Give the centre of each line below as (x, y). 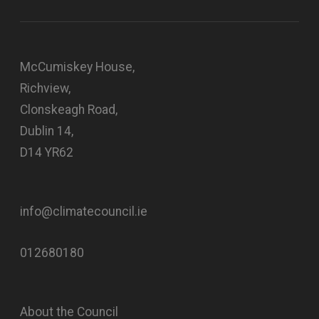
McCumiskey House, (77, 67)
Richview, (45, 88)
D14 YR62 (47, 152)
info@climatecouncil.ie (84, 211)
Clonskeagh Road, (69, 109)
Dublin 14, (47, 131)
